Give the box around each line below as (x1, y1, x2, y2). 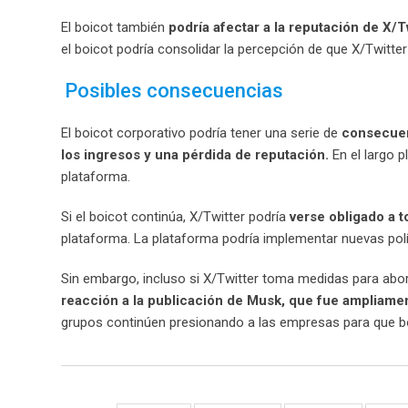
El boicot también (61, 18, 168, 36)
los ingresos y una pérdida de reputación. (61, 146, 332, 163)
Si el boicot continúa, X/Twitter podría (61, 208, 290, 225)
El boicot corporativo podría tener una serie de (61, 124, 342, 141)
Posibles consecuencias (65, 78, 284, 102)
